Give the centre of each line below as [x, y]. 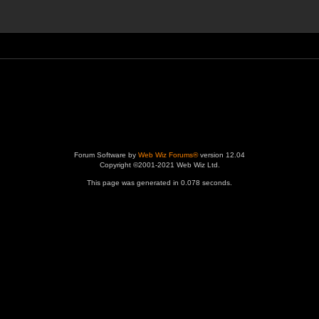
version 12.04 [221, 155]
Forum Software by [106, 155]
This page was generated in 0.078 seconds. [159, 183]
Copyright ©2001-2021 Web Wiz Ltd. [159, 165]
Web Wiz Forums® [168, 155]
